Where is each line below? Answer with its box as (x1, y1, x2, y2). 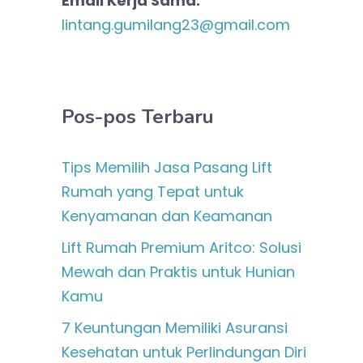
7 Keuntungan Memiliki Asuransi (62, 318, 288, 338)
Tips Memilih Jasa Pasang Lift (62, 157, 272, 177)
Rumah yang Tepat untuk (62, 181, 244, 202)
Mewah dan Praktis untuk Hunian (62, 262, 295, 282)
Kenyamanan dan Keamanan (62, 206, 272, 226)
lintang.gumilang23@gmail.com (62, 15, 290, 35)
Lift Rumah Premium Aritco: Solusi (62, 237, 301, 258)
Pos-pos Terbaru (62, 104, 214, 130)
